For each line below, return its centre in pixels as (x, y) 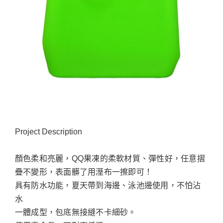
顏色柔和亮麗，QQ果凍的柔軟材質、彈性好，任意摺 (110, 159)
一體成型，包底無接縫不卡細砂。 (76, 212)
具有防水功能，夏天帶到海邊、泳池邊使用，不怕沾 (108, 185)
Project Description (49, 132)
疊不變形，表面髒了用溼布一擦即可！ (84, 172)
